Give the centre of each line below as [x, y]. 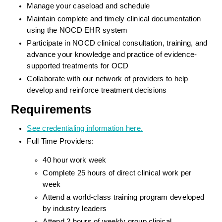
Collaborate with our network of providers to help [108, 79]
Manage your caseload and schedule [88, 6]
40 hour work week [75, 160]
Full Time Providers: [60, 141]
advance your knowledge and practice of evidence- [112, 55]
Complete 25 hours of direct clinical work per [117, 173]
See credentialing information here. [85, 128]
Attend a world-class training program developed [124, 197]
